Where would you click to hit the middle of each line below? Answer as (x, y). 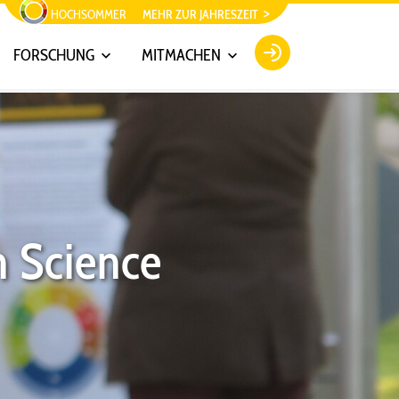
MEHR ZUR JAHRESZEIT (202, 14)
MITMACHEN (183, 55)
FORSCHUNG (55, 55)
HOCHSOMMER (89, 14)
